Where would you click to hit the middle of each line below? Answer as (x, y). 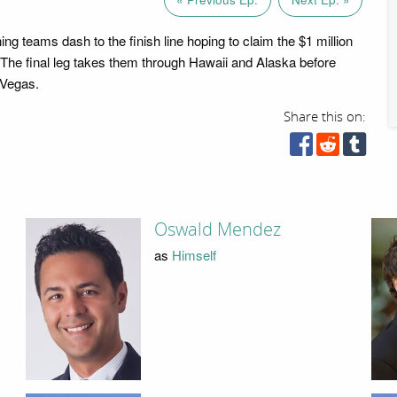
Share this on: (325, 117)
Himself (194, 254)
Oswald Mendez (217, 230)
